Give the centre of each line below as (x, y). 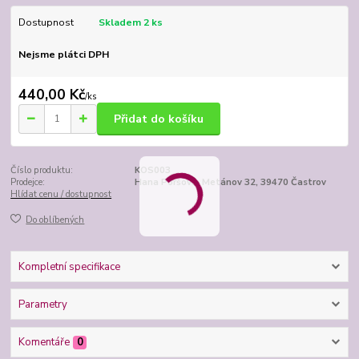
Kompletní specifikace (69, 266)
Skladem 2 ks (130, 22)
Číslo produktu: (42, 170)
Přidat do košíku (159, 119)
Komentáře (44, 343)
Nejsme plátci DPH (63, 54)
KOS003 (152, 170)
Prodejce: (28, 182)
